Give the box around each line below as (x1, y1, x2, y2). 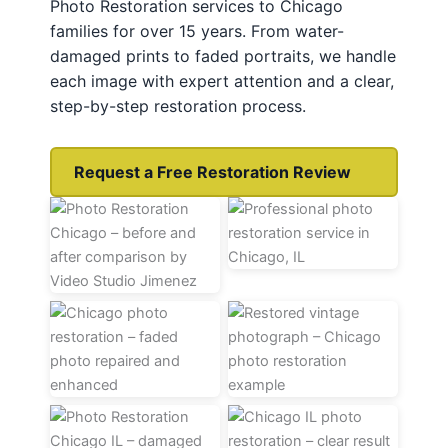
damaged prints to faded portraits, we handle (50, 46, 396, 67)
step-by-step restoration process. (50, 96, 306, 117)
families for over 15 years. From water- (50, 21, 344, 42)
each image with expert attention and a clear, (50, 71, 394, 92)
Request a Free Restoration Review (74, 162, 351, 183)
